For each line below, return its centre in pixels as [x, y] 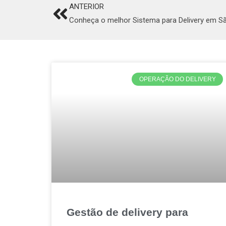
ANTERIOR [87, 7]
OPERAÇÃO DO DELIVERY [177, 79]
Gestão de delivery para [127, 212]
